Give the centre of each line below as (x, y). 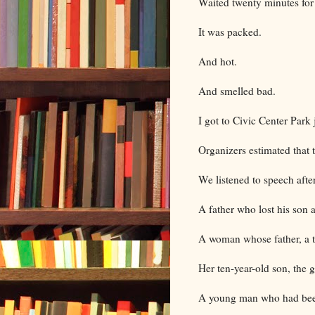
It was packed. (230, 31)
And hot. (218, 61)
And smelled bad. (237, 90)
